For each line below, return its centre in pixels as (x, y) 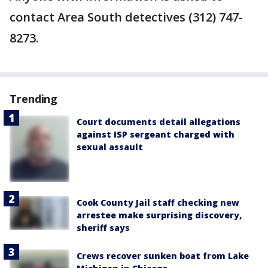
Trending (34, 99)
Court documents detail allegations (159, 122)
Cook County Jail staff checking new (158, 203)
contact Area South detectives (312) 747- (126, 17)
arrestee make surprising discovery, (159, 215)
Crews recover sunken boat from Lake (163, 256)
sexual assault (110, 147)
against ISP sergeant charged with (156, 135)
